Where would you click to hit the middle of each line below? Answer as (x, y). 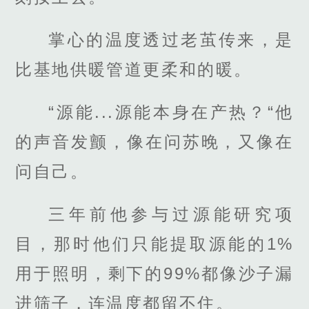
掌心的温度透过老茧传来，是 (171, 39)
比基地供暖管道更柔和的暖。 (134, 69)
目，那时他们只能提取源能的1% (154, 244)
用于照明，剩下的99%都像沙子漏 (154, 274)
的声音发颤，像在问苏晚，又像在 (154, 142)
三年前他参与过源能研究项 (171, 215)
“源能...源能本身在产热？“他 (171, 112)
